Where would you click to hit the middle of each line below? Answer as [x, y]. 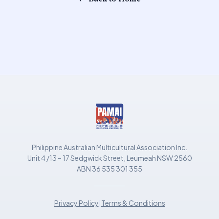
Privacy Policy [76, 203]
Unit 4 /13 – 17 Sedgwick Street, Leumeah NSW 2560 [109, 158]
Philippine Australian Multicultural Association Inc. [109, 147]
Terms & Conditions [133, 203]
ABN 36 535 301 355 [109, 169]
